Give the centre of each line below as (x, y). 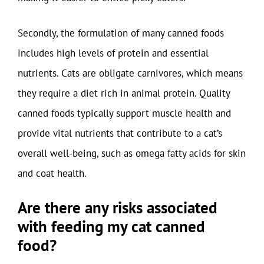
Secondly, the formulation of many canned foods (121, 33)
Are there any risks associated (118, 207)
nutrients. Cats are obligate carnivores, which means (130, 73)
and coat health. (52, 173)
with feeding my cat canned (111, 226)
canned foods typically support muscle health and (124, 113)
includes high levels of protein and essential (113, 53)
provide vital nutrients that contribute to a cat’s (120, 133)
